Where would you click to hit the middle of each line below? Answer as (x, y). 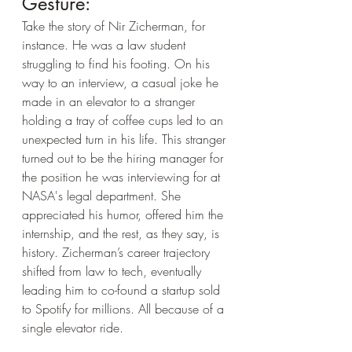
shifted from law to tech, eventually (114, 271)
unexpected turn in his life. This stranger (126, 139)
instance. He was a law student (106, 45)
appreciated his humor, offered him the (125, 214)
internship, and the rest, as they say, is (123, 233)
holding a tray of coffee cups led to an (125, 120)
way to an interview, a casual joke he (122, 82)
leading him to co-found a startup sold (123, 290)
